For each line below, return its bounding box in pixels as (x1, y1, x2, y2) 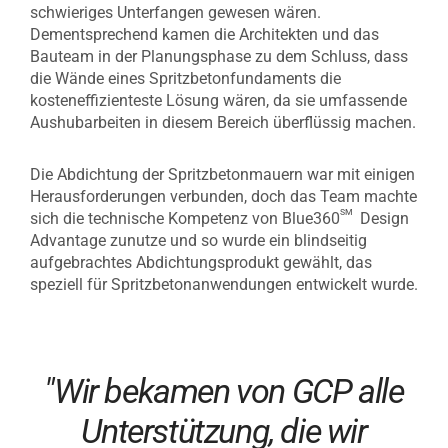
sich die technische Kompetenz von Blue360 (30, 209, 340, 228)
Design (356, 209, 409, 228)
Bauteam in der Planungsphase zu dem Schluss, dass (30, 47, 408, 66)
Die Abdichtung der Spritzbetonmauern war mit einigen (30, 165, 415, 184)
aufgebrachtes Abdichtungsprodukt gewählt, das (30, 253, 372, 272)
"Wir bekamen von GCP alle (44, 371, 404, 411)
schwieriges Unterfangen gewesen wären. (30, 3, 321, 22)
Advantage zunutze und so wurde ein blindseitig (30, 231, 367, 250)
